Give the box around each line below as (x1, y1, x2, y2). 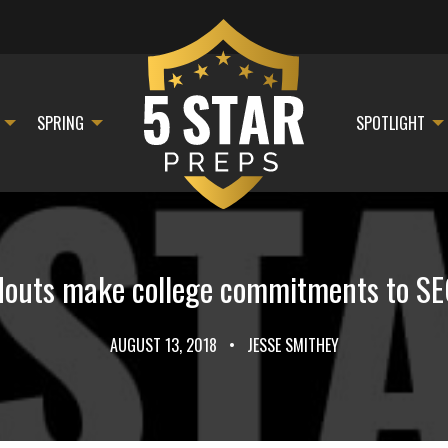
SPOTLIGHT (356, 110, 426, 135)
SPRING (36, 110, 84, 135)
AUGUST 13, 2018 (109, 333, 221, 358)
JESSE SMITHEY (242, 333, 339, 358)
